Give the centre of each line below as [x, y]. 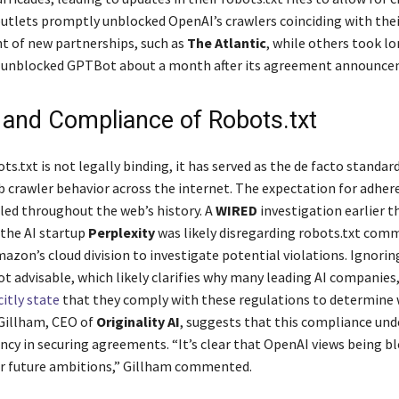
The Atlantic [226, 42]
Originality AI [138, 321]
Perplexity [121, 232]
